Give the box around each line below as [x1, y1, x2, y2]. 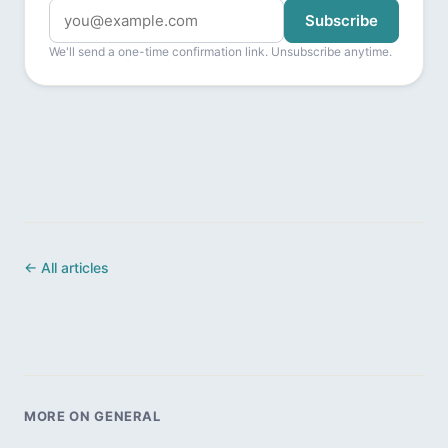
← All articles [24, 259, 109, 277]
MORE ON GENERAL [24, 408, 161, 425]
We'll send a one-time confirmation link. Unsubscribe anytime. [49, 44, 392, 60]
